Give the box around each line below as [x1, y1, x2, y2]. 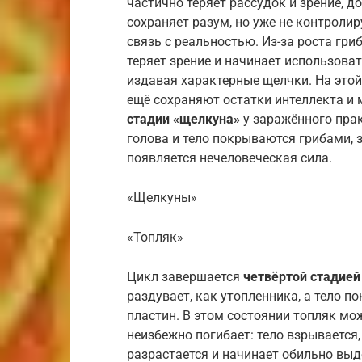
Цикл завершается [127, 268, 243, 284]
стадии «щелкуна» [127, 111, 240, 127]
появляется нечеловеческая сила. [127, 149, 332, 166]
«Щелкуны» [127, 189, 197, 205]
